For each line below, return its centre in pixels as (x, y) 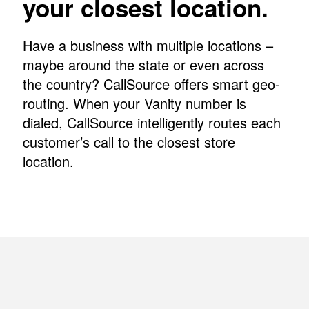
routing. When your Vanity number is (135, 103)
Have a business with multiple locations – (148, 45)
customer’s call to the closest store (129, 141)
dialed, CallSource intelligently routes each (152, 122)
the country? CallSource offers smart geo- (152, 83)
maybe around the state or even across (144, 64)
